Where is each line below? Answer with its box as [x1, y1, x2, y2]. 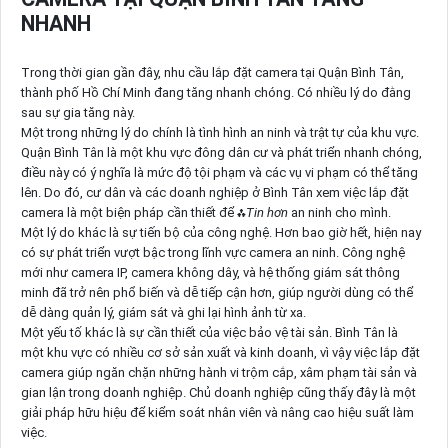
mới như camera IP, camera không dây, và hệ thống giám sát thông [20, 264, 400, 280]
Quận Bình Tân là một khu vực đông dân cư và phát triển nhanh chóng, [20, 144, 422, 160]
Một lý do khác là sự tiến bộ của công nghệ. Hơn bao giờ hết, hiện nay [20, 224, 421, 240]
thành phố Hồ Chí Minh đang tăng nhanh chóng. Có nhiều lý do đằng [20, 84, 411, 100]
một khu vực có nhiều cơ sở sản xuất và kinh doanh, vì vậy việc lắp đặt [20, 344, 420, 360]
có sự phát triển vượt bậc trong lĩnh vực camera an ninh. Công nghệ [20, 244, 405, 260]
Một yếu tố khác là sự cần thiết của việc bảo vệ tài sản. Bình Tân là [20, 324, 398, 340]
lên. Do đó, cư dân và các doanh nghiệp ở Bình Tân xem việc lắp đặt [20, 184, 409, 200]
